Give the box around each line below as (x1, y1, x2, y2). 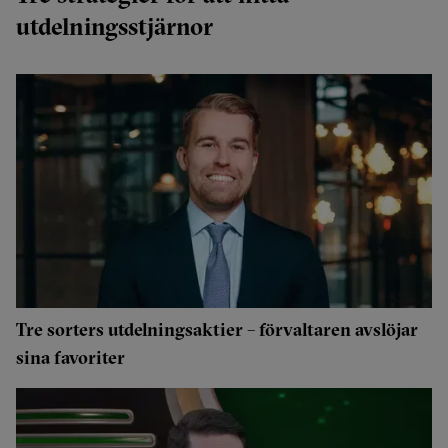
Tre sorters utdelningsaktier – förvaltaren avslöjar (16, 318, 418, 341)
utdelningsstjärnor (16, 11, 213, 41)
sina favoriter (16, 346, 125, 369)
